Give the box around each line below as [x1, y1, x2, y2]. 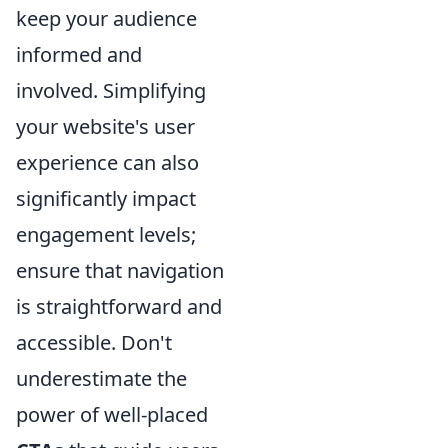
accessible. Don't [16, 329, 172, 357]
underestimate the [16, 365, 187, 393]
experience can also [16, 149, 199, 177]
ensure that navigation [16, 257, 224, 285]
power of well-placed [16, 401, 208, 429]
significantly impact [16, 185, 196, 213]
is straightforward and [16, 293, 222, 321]
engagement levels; [16, 221, 196, 249]
